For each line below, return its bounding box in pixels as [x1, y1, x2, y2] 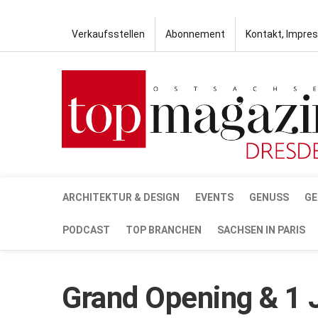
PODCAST [62, 224, 110, 236]
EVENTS [195, 191, 234, 203]
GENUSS [249, 191, 289, 203]
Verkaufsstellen [72, 28, 145, 40]
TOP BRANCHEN [126, 224, 202, 236]
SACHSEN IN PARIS [217, 224, 305, 236]
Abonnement [165, 28, 225, 40]
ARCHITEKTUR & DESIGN [62, 191, 180, 203]
